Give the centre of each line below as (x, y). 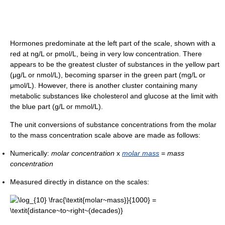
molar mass (141, 153)
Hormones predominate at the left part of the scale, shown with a (113, 43)
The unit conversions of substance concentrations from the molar (113, 125)
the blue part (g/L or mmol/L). (57, 107)
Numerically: (31, 153)
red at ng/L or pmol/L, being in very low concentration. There (106, 54)
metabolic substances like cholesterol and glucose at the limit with (114, 96)
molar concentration (83, 153)
